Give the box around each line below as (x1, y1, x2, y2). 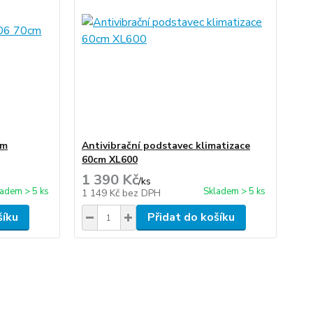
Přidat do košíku (147, 210, 235, 225)
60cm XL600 (81, 153, 138, 166)
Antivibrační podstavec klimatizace (81, 139, 250, 152)
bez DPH (122, 187, 161, 200)
